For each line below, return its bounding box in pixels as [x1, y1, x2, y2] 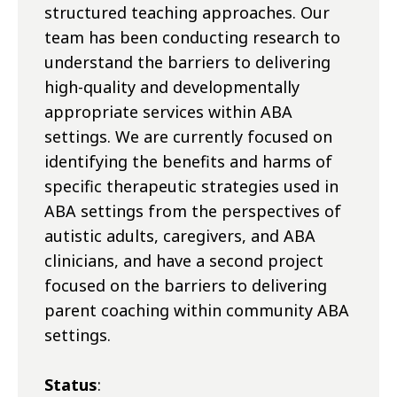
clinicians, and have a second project [44, 250, 323, 272]
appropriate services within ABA [44, 101, 292, 123]
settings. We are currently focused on [44, 126, 332, 148]
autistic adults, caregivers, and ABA [44, 225, 315, 247]
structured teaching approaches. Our [44, 2, 330, 24]
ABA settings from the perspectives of [44, 200, 341, 222]
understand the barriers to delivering [44, 51, 331, 74]
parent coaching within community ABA [44, 300, 349, 322]
